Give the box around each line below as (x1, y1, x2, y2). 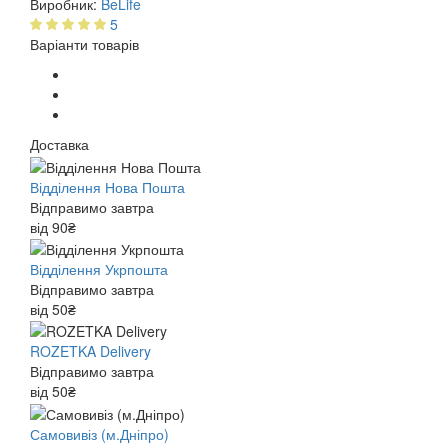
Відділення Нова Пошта (30, 176, 185, 197)
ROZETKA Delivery (30, 341, 151, 362)
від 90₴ (30, 216, 76, 237)
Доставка (30, 134, 89, 155)
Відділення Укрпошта (30, 258, 168, 279)
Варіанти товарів (30, 34, 139, 55)
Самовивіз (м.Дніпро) (30, 423, 169, 444)
